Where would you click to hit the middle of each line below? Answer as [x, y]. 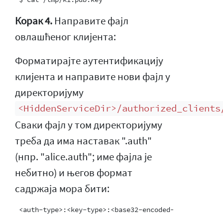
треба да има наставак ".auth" [83, 141]
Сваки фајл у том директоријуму [89, 125]
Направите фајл [90, 21]
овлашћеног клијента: [65, 37]
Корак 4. [34, 21]
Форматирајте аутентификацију [89, 60]
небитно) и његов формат [74, 172]
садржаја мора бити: [62, 188]
